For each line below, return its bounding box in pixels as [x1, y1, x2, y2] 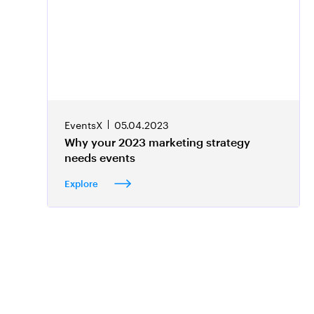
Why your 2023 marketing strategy [64, 135, 251, 149]
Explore [64, 178, 104, 189]
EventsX [64, 116, 103, 132]
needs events [64, 151, 136, 165]
